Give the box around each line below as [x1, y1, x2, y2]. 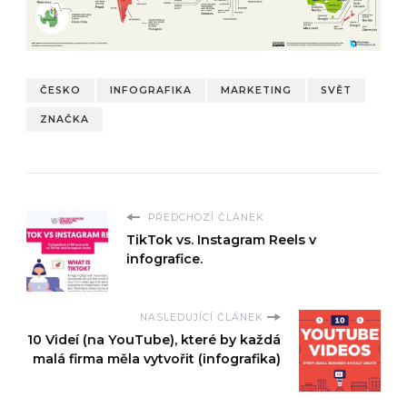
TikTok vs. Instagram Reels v [126, 232, 316, 249]
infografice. [126, 251, 203, 268]
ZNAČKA [40, 114, 89, 126]
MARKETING [221, 84, 292, 97]
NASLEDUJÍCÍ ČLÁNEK [140, 312, 263, 324]
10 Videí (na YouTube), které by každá [27, 332, 281, 349]
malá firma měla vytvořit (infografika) [33, 351, 281, 368]
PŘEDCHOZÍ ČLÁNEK [144, 212, 263, 224]
